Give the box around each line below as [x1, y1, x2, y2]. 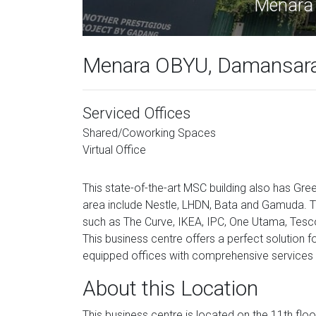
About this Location [83, 276, 258, 300]
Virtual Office [83, 143, 146, 157]
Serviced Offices [83, 104, 190, 122]
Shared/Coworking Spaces [83, 126, 216, 140]
